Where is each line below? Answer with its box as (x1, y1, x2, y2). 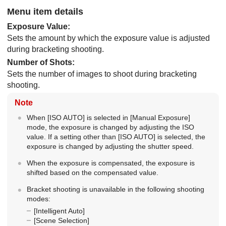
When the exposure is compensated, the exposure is (26, 159, 195, 167)
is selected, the (155, 133, 205, 141)
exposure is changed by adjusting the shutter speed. (26, 142, 194, 151)
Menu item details (7, 7, 83, 17)
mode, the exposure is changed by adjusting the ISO (26, 123, 194, 132)
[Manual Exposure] (130, 114, 190, 122)
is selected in (84, 114, 130, 122)
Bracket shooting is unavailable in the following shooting (26, 185, 204, 194)
